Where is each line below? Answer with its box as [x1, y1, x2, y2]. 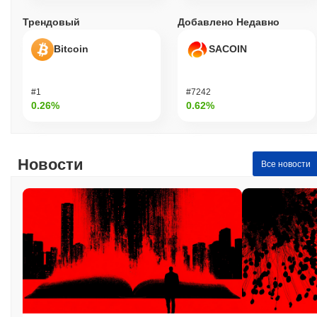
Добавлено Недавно [178, 16, 279, 28]
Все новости [260, 158, 311, 169]
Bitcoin [54, 43, 88, 55]
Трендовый [23, 16, 80, 28]
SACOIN [209, 43, 247, 55]
